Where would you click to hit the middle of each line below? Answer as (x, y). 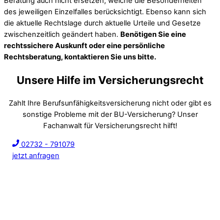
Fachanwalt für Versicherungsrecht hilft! (110, 126)
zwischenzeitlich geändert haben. (62, 34)
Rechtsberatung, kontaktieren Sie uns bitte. (80, 57)
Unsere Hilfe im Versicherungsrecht (110, 80)
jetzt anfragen (36, 155)
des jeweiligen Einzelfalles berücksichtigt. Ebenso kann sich (105, 12)
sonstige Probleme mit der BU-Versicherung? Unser (110, 115)
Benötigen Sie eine (153, 34)
